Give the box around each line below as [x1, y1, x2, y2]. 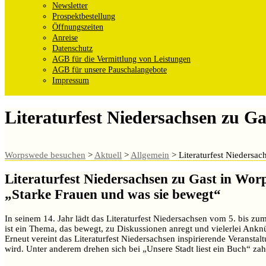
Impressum [52, 76, 89, 85]
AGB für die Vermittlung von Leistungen [52, 55, 191, 64]
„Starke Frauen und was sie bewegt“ [5, 187, 221, 202]
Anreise [52, 33, 78, 43]
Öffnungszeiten [52, 23, 103, 32]
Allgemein [131, 150, 169, 160]
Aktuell [94, 150, 122, 160]
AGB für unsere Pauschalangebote [52, 65, 167, 75]
